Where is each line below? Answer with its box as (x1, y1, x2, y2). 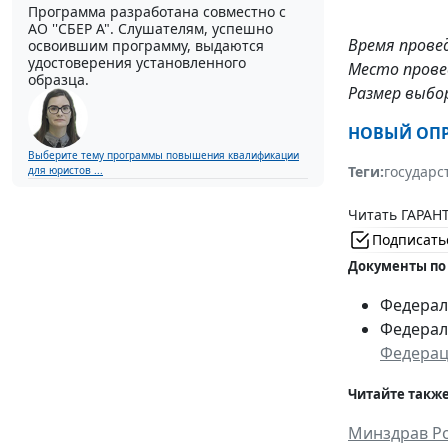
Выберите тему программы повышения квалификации (28, 148, 299, 163)
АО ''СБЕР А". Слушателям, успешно (28, 19, 273, 39)
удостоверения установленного (28, 53, 246, 73)
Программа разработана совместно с (28, 2, 286, 22)
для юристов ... (28, 163, 103, 178)
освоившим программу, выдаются (28, 36, 264, 56)
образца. (28, 70, 89, 90)
